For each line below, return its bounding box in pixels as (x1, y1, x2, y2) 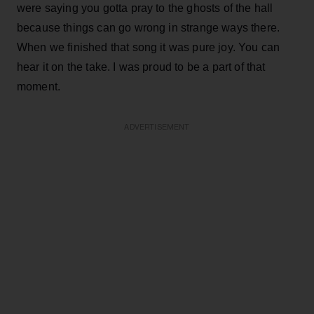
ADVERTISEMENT (124, 123, 190, 131)
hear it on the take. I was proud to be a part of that (17, 60, 266, 73)
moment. (17, 80, 61, 93)
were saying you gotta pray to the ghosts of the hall (17, 1, 273, 14)
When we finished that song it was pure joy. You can (17, 41, 280, 53)
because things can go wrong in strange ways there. (17, 21, 280, 34)
